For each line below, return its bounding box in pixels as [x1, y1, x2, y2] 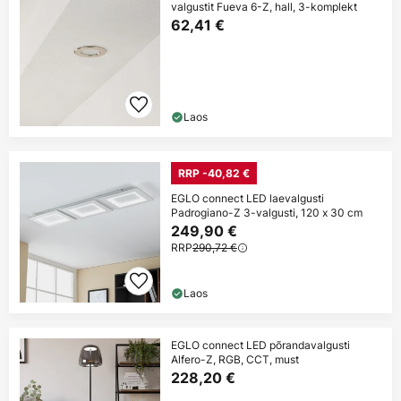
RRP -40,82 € [178, 166, 250, 181]
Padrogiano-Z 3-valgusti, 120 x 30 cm [171, 205, 363, 221]
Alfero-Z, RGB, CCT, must [171, 352, 299, 368]
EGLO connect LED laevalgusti [171, 191, 324, 207]
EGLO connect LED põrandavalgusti [171, 337, 350, 354]
